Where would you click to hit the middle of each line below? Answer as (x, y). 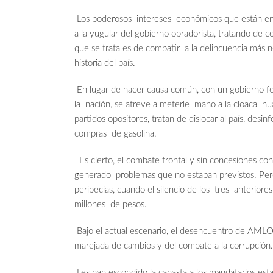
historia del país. (105, 63)
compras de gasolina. (115, 134)
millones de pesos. (111, 205)
